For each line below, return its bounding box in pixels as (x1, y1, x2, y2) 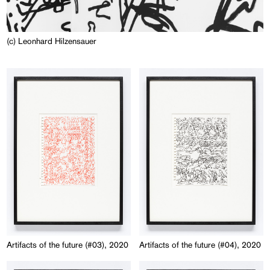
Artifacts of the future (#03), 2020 (7, 240, 129, 250)
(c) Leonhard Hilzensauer (7, 36, 97, 46)
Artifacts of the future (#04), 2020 (139, 240, 262, 250)
